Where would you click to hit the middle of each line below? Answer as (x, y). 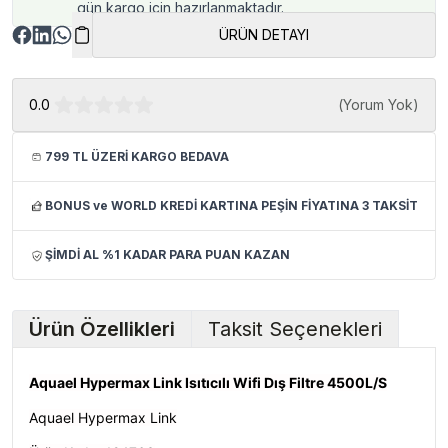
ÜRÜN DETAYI (264, 34)
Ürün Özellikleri (102, 329)
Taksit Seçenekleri (295, 329)
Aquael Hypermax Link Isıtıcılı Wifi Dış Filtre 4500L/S (208, 382)
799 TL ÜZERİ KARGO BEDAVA (137, 156)
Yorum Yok (378, 104)
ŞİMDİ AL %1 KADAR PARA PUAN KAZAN (167, 254)
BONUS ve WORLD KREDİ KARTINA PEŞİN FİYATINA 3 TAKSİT (231, 205)
